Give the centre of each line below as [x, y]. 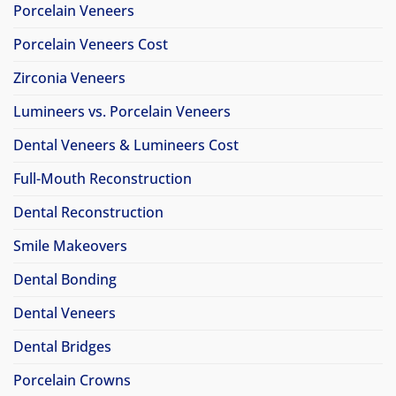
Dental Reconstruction [88, 213]
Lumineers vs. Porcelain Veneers [122, 112]
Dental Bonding [65, 280]
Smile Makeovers [70, 246]
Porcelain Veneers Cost [91, 45]
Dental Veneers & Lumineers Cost [126, 145]
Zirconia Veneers [69, 78]
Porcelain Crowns [72, 381]
